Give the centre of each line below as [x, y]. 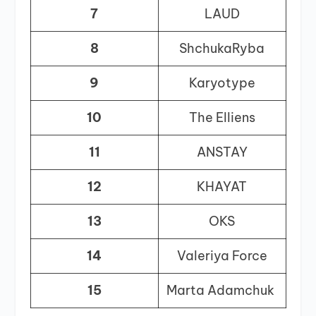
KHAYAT [222, 187]
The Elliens [222, 118]
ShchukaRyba [222, 49]
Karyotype [222, 83]
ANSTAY [222, 152]
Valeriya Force [222, 256]
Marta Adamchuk [222, 291]
